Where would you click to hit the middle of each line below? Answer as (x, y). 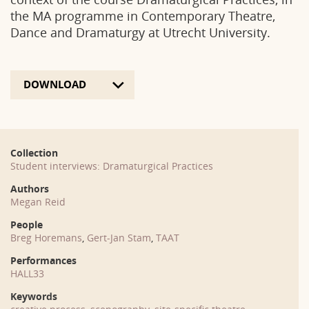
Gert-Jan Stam (119, 238)
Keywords (34, 296)
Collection (34, 153)
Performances (43, 260)
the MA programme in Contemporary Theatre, (143, 16)
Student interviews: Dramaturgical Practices (112, 166)
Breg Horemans (46, 238)
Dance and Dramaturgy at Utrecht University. (140, 32)
